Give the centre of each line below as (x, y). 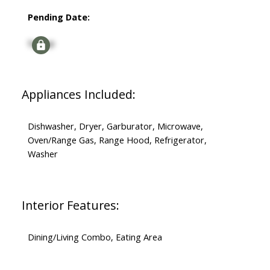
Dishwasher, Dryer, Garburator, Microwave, (115, 126)
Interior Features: (70, 206)
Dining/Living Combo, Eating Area (95, 237)
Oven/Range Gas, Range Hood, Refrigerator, (117, 140)
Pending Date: (58, 17)
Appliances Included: (78, 95)
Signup (41, 43)
